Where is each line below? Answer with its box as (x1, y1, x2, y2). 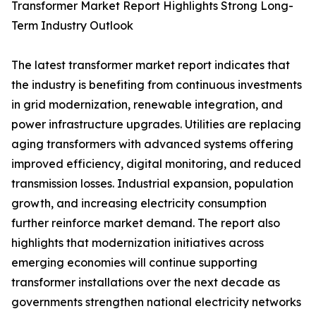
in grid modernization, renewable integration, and (11, 97, 283, 112)
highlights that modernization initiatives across (11, 236, 264, 250)
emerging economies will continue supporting (11, 255, 257, 270)
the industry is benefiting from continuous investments (11, 78, 302, 92)
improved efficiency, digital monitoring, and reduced (11, 157, 301, 171)
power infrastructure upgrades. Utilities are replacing (11, 117, 301, 132)
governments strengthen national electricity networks (11, 295, 301, 310)
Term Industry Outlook (11, 18, 133, 33)
